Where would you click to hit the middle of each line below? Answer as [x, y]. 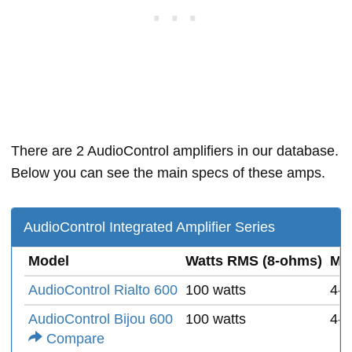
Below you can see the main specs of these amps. [168, 173]
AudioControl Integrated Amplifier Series [149, 227]
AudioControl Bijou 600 [101, 319]
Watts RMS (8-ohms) [254, 261]
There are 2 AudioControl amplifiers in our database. [175, 151]
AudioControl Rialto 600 [103, 290]
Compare [73, 339]
